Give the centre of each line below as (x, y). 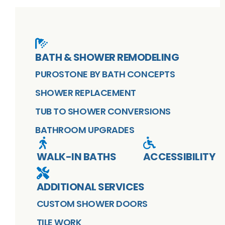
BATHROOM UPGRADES (85, 130)
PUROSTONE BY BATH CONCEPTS (105, 74)
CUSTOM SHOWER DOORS (92, 203)
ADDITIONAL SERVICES (90, 187)
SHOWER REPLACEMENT (86, 92)
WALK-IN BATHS (76, 156)
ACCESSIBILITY (179, 156)
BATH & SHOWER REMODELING (107, 57)
